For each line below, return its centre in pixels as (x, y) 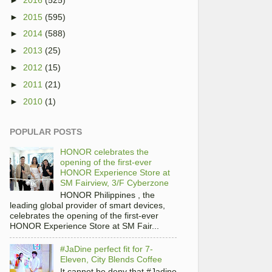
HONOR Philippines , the (107, 195)
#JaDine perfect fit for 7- (106, 249)
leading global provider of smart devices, (87, 206)
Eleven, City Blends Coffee (111, 260)
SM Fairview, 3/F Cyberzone (114, 183)
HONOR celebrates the (104, 152)
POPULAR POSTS (46, 132)
